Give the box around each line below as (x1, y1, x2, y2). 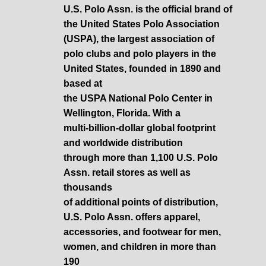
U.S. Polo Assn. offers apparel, (64, 211, 201, 222)
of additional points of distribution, (64, 197, 218, 207)
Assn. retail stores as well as (64, 167, 191, 178)
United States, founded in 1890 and (64, 63, 221, 74)
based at (64, 78, 103, 88)
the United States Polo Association (64, 18, 220, 29)
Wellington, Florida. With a (64, 107, 181, 118)
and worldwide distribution (64, 137, 183, 148)
